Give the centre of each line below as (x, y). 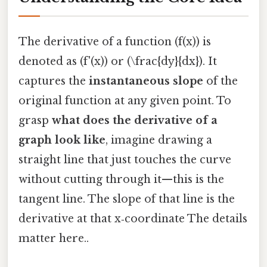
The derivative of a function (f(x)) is (115, 41)
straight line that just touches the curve (125, 159)
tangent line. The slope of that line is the (127, 199)
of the (221, 81)
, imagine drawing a (159, 140)
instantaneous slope (146, 81)
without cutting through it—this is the (121, 179)
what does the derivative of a (135, 120)
